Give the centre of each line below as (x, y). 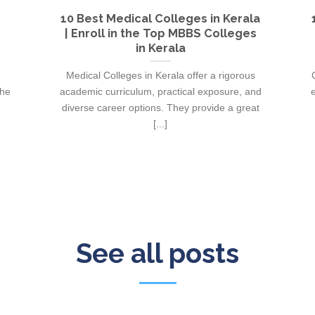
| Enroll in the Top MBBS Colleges (160, 33)
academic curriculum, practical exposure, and (160, 91)
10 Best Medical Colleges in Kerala (160, 19)
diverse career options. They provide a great (160, 107)
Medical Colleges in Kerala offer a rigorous (160, 75)
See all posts (157, 254)
